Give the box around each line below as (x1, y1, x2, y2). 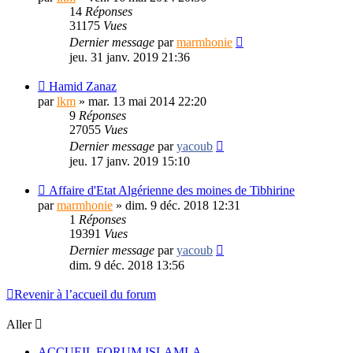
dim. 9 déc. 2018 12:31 (125, 198, 240, 212)
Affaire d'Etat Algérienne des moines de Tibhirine (49, 183, 295, 197)
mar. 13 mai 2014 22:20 (88, 94, 206, 108)
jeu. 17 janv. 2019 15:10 (69, 154, 190, 168)
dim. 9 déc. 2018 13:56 (69, 258, 184, 272)
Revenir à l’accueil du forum (14, 287, 156, 301)
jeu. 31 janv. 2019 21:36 (69, 50, 190, 64)
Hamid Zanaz (49, 79, 117, 93)
